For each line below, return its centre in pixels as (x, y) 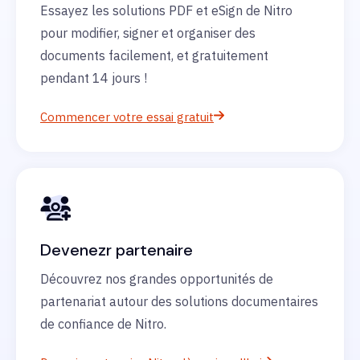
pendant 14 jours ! (94, 78)
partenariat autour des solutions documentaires (179, 301)
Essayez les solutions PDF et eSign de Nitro (166, 10)
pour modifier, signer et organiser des (148, 33)
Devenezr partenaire (117, 250)
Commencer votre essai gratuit (127, 117)
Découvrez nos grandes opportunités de (157, 278)
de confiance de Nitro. (103, 323)
